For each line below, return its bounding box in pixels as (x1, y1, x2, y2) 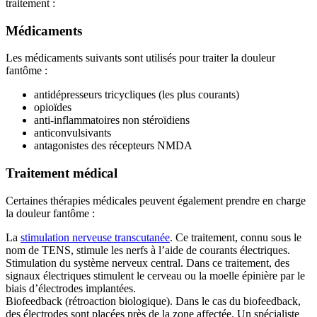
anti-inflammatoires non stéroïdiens (34, 114, 190, 127)
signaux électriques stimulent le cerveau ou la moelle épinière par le (6, 269, 305, 282)
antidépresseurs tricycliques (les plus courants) (34, 88, 239, 101)
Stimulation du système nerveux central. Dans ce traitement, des (6, 256, 289, 269)
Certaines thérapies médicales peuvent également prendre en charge (6, 194, 306, 207)
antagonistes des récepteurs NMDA (34, 139, 192, 152)
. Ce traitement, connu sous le (170, 231, 301, 243)
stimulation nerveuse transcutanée (21, 231, 170, 243)
